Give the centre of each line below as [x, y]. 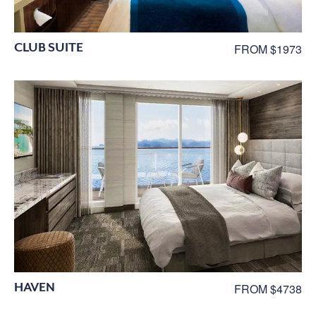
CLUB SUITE [49, 47]
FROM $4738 [268, 288]
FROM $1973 [268, 49]
